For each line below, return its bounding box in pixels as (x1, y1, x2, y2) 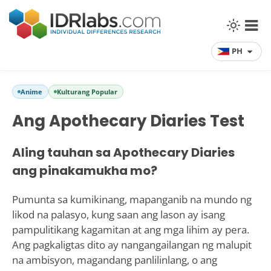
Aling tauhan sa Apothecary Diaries (11, 144, 235, 162)
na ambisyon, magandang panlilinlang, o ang (11, 253, 217, 267)
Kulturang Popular (56, 87, 117, 97)
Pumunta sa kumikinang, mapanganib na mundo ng (11, 192, 252, 207)
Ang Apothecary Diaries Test (11, 109, 244, 132)
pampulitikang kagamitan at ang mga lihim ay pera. (11, 223, 249, 237)
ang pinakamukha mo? (11, 162, 157, 180)
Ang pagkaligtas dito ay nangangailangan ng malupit (11, 238, 252, 252)
